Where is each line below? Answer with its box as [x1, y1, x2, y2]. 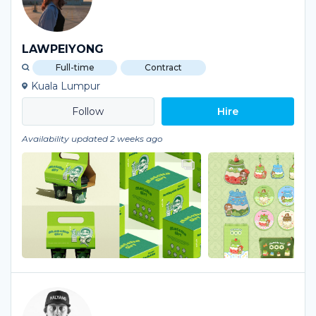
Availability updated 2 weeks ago [22, 133, 163, 144]
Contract [144, 62, 182, 73]
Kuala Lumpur [31, 80, 100, 92]
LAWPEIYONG [22, 42, 104, 56]
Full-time [55, 62, 95, 73]
